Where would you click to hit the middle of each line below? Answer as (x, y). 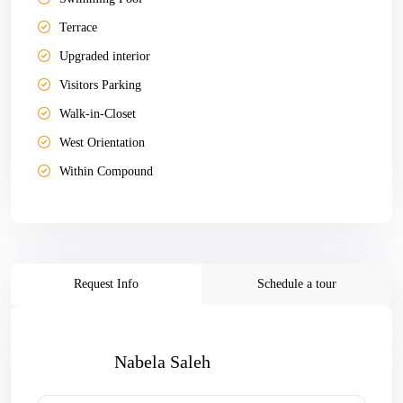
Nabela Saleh (162, 361)
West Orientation (102, 143)
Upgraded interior (105, 56)
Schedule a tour (297, 284)
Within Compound (106, 171)
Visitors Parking (100, 85)
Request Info (106, 284)
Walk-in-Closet (98, 114)
